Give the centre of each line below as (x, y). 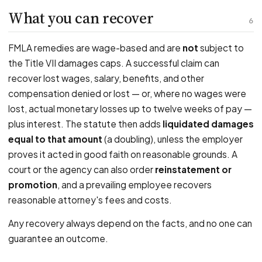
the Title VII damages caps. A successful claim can (114, 63)
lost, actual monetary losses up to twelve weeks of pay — (130, 108)
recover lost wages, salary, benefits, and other (106, 78)
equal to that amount (55, 139)
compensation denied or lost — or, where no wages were (127, 93)
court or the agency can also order (82, 169)
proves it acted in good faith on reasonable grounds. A (123, 154)
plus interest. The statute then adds (85, 124)
